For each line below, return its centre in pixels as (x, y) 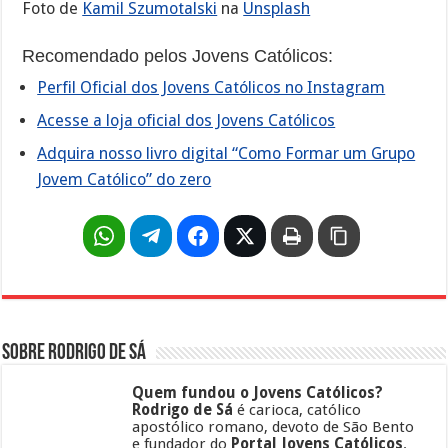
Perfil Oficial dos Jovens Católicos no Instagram (211, 87)
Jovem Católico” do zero (124, 179)
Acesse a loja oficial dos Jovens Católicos (186, 120)
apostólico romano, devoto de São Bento (273, 426)
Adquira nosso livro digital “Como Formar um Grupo (226, 153)
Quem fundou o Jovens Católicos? (258, 392)
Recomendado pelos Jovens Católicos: (178, 55)
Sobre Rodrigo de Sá (74, 353)
